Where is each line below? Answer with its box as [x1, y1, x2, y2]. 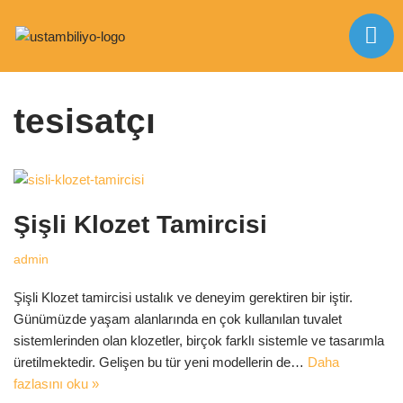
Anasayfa [13, 57, 67, 71]
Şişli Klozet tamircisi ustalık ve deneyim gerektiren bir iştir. [13, 290, 353, 305]
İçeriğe [13, 40, 53, 56]
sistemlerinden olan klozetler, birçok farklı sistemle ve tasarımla [13, 333, 384, 348]
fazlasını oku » [13, 376, 99, 391]
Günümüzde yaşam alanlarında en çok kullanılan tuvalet [13, 311, 342, 327]
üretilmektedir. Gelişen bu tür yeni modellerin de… [13, 354, 308, 370]
